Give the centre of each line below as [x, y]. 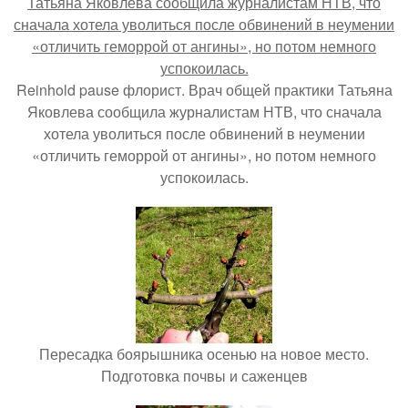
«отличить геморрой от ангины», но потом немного [204, 155]
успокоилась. [204, 177]
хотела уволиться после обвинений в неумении [204, 133]
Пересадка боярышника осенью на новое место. [204, 354]
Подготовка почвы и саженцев [204, 376]
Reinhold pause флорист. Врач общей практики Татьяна [204, 90]
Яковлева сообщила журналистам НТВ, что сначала [204, 112]
